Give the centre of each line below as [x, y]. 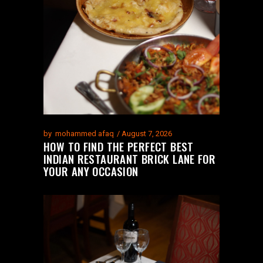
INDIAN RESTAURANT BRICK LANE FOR [130, 158]
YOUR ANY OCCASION [91, 171]
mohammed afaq [85, 133]
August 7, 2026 [147, 133]
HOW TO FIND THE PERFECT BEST [119, 146]
